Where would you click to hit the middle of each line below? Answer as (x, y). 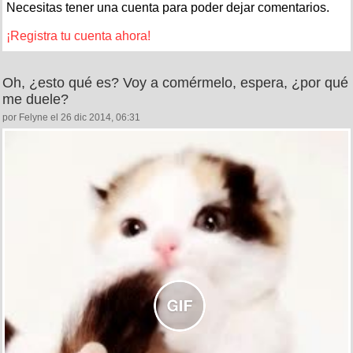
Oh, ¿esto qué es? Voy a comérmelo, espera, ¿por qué (175, 82)
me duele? (35, 99)
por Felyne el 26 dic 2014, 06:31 (71, 117)
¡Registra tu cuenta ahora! (78, 35)
